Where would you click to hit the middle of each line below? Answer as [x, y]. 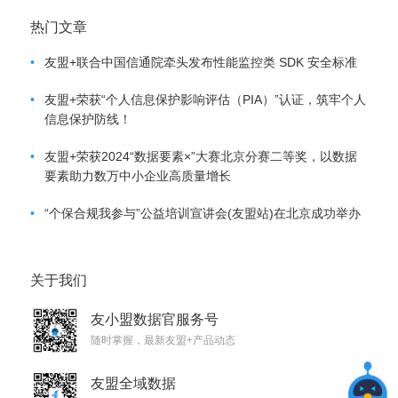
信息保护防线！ [88, 119]
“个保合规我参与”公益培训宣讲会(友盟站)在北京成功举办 [202, 213]
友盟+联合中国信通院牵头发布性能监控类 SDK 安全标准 [200, 62]
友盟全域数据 [133, 383]
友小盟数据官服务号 [154, 319]
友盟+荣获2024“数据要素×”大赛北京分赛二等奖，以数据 [200, 156]
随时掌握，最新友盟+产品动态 [163, 340]
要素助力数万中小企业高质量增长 [137, 176]
